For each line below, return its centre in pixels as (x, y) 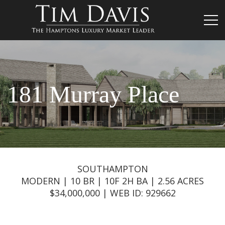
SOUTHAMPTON (113, 169)
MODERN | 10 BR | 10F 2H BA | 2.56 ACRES (113, 181)
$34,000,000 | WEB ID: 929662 (113, 193)
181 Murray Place (93, 94)
